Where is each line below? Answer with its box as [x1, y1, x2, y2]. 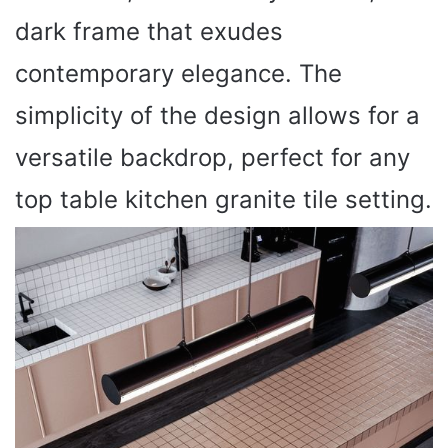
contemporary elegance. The [15, 58, 342, 88]
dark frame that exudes [15, 16, 283, 46]
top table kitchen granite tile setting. [15, 184, 432, 214]
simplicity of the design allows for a [15, 100, 420, 130]
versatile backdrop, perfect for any [15, 142, 410, 172]
